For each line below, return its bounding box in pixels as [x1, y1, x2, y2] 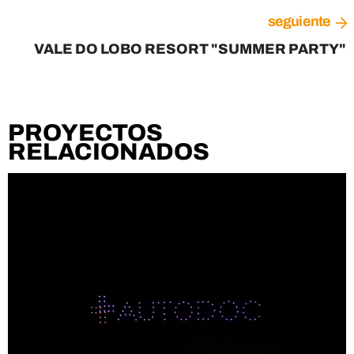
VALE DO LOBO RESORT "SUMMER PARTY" [34, 41, 346, 58]
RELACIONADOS [8, 139, 209, 165]
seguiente [268, 13, 330, 30]
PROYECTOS [8, 120, 163, 146]
